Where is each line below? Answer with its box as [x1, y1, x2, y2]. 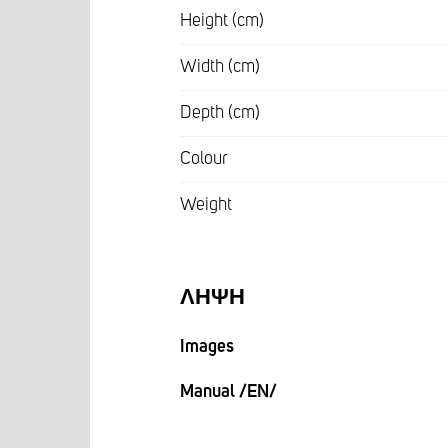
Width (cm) [180, 57, 260, 76]
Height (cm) [180, 11, 264, 30]
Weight [180, 195, 232, 214]
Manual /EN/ [180, 382, 277, 401]
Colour [180, 149, 228, 168]
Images [180, 337, 234, 356]
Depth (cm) [180, 103, 260, 122]
